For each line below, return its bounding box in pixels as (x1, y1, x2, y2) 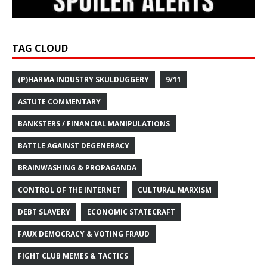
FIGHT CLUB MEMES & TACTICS (18, 250, 128, 261)
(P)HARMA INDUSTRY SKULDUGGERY (18, 74, 149, 85)
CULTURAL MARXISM (138, 184, 212, 195)
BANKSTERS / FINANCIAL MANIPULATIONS (18, 118, 170, 129)
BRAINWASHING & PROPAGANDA (18, 162, 136, 173)
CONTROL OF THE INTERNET (18, 184, 121, 195)
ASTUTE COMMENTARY (18, 96, 101, 107)
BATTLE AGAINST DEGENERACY (18, 140, 129, 151)
